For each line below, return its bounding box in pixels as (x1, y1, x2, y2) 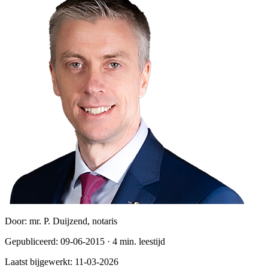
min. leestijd (117, 236, 165, 246)
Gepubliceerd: (5, 236, 60, 246)
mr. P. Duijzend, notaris (29, 215, 117, 226)
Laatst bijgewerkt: (5, 256, 75, 267)
